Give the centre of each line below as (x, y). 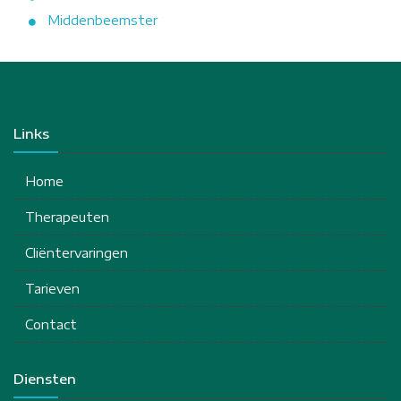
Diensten (45, 378)
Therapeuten (67, 217)
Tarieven (52, 288)
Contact (51, 324)
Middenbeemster (102, 20)
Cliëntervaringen (77, 252)
